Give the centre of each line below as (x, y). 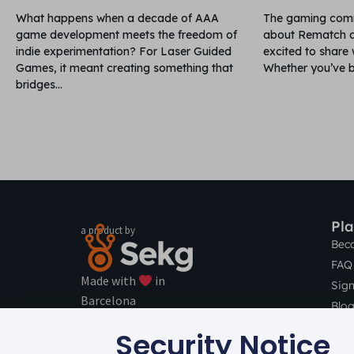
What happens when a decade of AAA (117, 18)
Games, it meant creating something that (124, 68)
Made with (109, 281)
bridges (36, 84)
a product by (108, 230)
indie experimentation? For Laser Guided (124, 51)
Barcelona (108, 301)
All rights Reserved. (162, 322)
